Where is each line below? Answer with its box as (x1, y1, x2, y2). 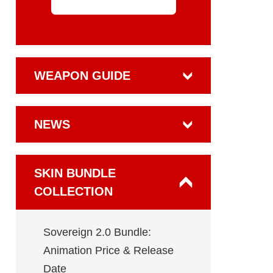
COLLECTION (34, 185, 113, 198)
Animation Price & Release (43, 244, 174, 257)
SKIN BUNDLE (34, 166, 116, 180)
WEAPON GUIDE (34, 69, 130, 82)
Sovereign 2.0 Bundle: (43, 226, 151, 238)
